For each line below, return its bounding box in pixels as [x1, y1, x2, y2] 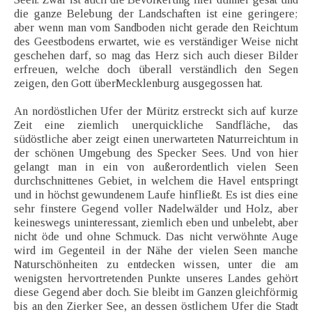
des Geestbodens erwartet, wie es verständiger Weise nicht [14, 35, 298, 49]
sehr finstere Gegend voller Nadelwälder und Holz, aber [14, 202, 298, 216]
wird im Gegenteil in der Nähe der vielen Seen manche [14, 244, 298, 258]
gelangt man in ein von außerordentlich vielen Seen [14, 160, 298, 174]
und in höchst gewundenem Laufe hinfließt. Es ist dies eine [14, 188, 298, 202]
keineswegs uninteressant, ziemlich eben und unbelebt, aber [14, 216, 298, 230]
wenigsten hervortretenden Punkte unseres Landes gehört [14, 272, 298, 286]
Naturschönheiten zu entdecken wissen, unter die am [14, 258, 298, 272]
